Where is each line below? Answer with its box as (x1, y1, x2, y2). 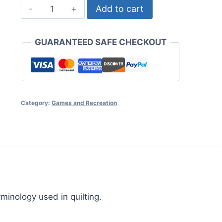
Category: (21, 99, 52, 107)
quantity (42, 27, 74, 38)
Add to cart (95, 3, 144, 14)
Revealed (42, 14, 79, 24)
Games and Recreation (52, 99, 117, 107)
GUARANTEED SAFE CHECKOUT (35, 37, 167, 48)
